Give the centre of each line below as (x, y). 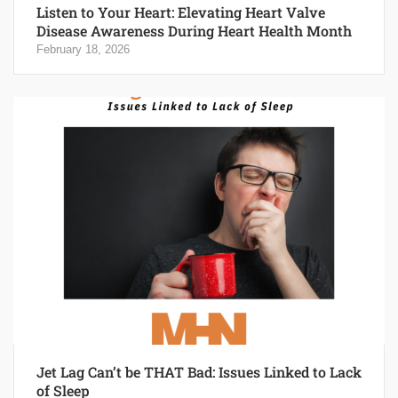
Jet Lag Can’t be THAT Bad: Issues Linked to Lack (199, 371)
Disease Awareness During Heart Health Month (194, 31)
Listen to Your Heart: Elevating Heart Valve (181, 12)
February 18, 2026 (83, 50)
